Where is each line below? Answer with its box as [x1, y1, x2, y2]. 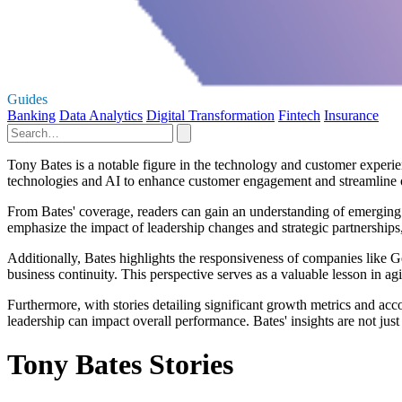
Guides [7, 91, 48, 107]
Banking [7, 107, 56, 123]
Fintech [278, 107, 320, 123]
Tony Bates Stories [7, 348, 233, 381]
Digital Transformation [146, 107, 275, 123]
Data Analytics [59, 107, 143, 123]
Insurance [324, 107, 379, 123]
